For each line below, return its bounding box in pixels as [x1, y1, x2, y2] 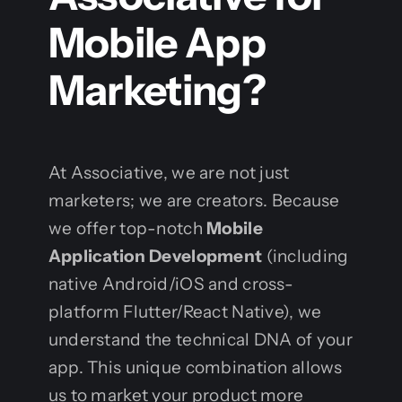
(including [262, 246, 349, 267]
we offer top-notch [48, 218, 207, 240]
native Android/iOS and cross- [48, 274, 294, 295]
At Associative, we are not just [48, 162, 290, 184]
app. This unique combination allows [48, 357, 343, 379]
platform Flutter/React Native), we [48, 301, 322, 323]
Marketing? [48, 64, 266, 116]
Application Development [48, 246, 263, 267]
